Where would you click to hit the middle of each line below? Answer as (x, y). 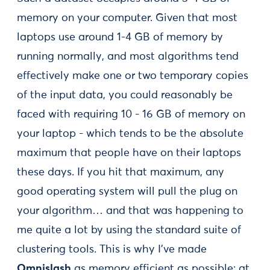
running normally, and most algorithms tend (128, 57)
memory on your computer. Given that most (127, 18)
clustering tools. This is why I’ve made (112, 250)
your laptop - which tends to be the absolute (130, 134)
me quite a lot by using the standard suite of (129, 231)
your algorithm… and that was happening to (130, 211)
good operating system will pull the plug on (127, 192)
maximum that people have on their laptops (129, 153)
